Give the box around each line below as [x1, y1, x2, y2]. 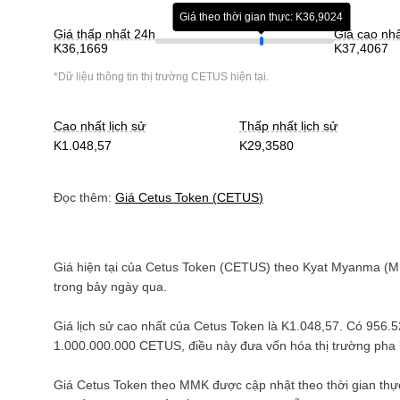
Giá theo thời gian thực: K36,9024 [179, 11, 344, 23]
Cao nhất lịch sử [54, 119, 146, 133]
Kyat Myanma [303, 260, 380, 274]
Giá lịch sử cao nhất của [54, 319, 194, 333]
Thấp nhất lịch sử [239, 119, 338, 133]
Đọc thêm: [54, 190, 112, 204]
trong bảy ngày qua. [54, 279, 167, 294]
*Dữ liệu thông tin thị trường [54, 71, 191, 83]
